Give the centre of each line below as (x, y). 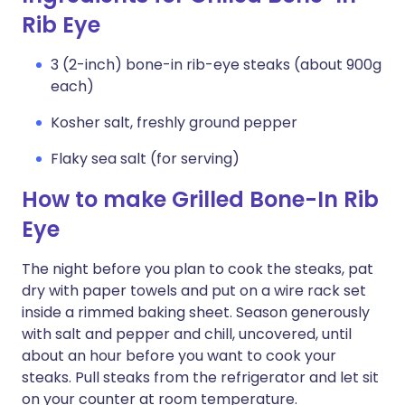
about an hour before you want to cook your (179, 356)
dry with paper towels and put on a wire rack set (194, 291)
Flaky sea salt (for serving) (145, 159)
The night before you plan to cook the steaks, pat (198, 269)
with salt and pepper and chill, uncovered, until (187, 334)
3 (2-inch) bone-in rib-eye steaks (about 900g (216, 65)
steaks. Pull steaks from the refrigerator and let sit (200, 377)
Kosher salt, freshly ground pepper (174, 122)
